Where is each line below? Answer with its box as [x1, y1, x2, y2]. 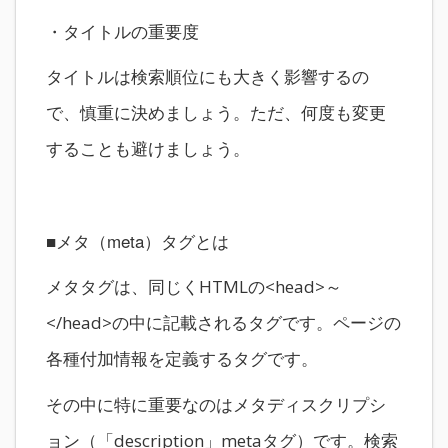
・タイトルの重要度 [46, 18, 199, 43]
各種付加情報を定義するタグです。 [46, 347, 318, 370]
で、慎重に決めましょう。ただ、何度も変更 [46, 101, 386, 124]
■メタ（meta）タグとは [46, 228, 229, 253]
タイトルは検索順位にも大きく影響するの [46, 65, 369, 88]
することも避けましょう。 [46, 137, 250, 160]
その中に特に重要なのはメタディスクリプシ [46, 393, 386, 416]
